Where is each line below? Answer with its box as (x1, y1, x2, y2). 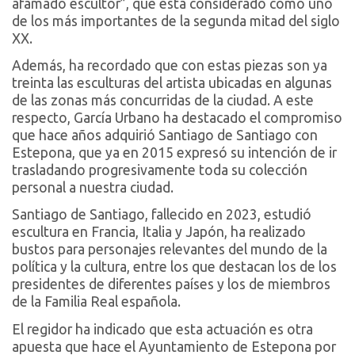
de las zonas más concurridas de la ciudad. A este (12, 93, 314, 108)
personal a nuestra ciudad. (12, 180, 174, 195)
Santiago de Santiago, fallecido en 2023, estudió (12, 207, 311, 223)
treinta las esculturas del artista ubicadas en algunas (12, 75, 332, 90)
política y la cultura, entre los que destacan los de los (12, 259, 337, 275)
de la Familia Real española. (12, 294, 181, 310)
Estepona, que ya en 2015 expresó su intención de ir (12, 145, 337, 160)
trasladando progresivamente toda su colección (12, 162, 307, 177)
